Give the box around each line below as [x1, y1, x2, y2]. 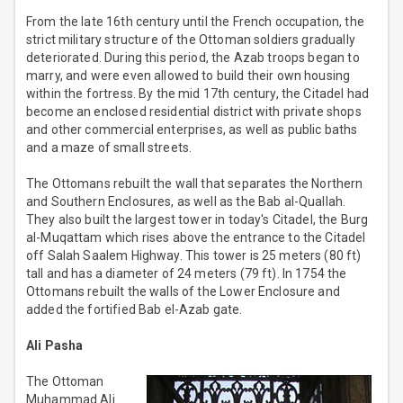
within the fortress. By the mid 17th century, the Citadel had [26, 86, 370, 102]
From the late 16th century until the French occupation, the [26, 14, 364, 30]
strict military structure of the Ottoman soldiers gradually [26, 32, 355, 48]
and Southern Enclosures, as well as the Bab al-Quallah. [26, 194, 346, 210]
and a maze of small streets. [26, 140, 193, 156]
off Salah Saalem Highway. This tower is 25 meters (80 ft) [26, 248, 362, 264]
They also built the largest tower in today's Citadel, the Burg [26, 212, 369, 228]
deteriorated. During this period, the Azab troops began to [26, 50, 360, 66]
